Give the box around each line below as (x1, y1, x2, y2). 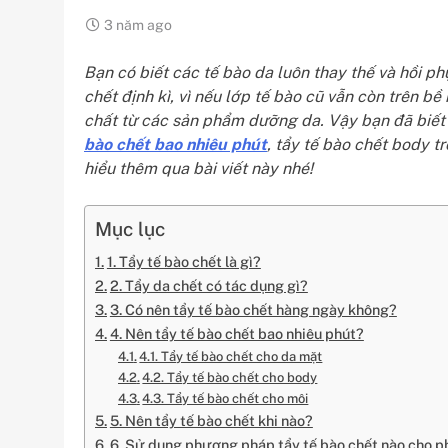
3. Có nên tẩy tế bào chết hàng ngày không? (109, 301, 397, 318)
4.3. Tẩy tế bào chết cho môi (142, 391, 309, 406)
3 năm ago (104, 17, 172, 33)
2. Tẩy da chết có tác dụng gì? (109, 277, 308, 294)
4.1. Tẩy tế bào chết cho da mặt (139, 349, 323, 364)
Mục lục (95, 218, 165, 240)
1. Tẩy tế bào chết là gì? (106, 253, 261, 270)
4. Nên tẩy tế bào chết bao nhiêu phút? (109, 325, 364, 342)
